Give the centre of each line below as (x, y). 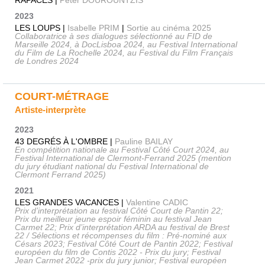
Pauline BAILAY (144, 142)
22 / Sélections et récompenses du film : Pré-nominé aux (121, 236)
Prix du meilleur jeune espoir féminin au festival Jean (113, 219)
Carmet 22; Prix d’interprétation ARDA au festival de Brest (122, 227)
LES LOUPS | (41, 28)
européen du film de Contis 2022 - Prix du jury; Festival (118, 252)
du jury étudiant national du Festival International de (112, 167)
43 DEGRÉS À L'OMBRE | (65, 142)
